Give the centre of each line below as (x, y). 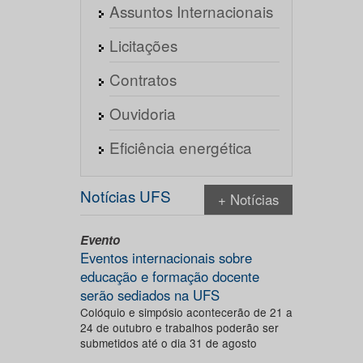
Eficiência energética (180, 147)
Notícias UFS (125, 196)
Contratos (143, 79)
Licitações (143, 45)
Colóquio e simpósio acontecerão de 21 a (186, 312)
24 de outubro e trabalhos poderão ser (179, 327)
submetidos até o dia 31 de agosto (168, 343)
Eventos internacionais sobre (166, 258)
